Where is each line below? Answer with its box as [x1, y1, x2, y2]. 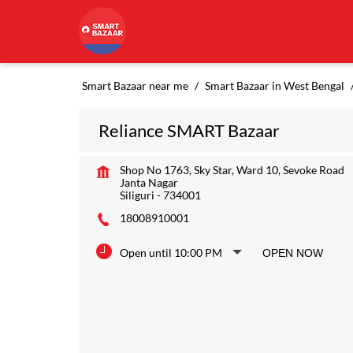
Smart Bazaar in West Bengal [204, 79, 344, 92]
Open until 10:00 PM [119, 246, 222, 259]
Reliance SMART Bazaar [98, 120, 280, 141]
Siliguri [119, 188, 154, 202]
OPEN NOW [262, 247, 323, 259]
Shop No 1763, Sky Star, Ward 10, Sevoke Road [119, 163, 344, 176]
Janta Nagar [119, 176, 178, 189]
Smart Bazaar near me [81, 79, 188, 92]
